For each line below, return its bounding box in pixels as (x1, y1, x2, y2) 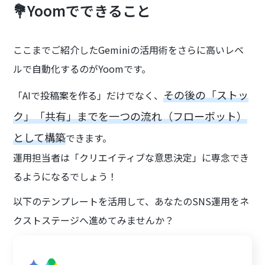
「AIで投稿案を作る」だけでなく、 (13, 88, 164, 102)
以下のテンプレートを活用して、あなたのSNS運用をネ (13, 193, 250, 208)
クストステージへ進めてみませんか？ (13, 212, 174, 227)
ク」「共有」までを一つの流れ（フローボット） (13, 108, 248, 124)
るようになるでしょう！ (13, 169, 118, 183)
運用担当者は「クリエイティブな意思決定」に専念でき (13, 150, 250, 164)
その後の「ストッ (163, 86, 249, 102)
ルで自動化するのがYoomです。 (13, 61, 151, 76)
